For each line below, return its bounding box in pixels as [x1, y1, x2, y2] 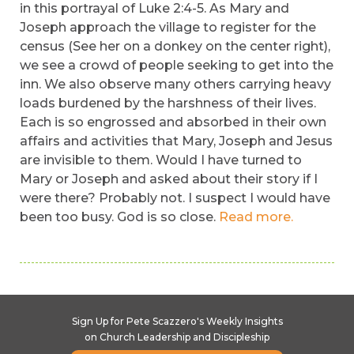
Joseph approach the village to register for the [20, 20, 316, 35]
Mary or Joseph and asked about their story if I [20, 171, 318, 186]
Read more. [219, 209, 293, 224]
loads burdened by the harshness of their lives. [20, 96, 316, 111]
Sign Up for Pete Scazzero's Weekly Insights [71, 315, 283, 327]
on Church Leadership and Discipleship [85, 331, 269, 343]
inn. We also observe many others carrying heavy [20, 77, 331, 92]
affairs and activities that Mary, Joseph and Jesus [20, 134, 333, 149]
